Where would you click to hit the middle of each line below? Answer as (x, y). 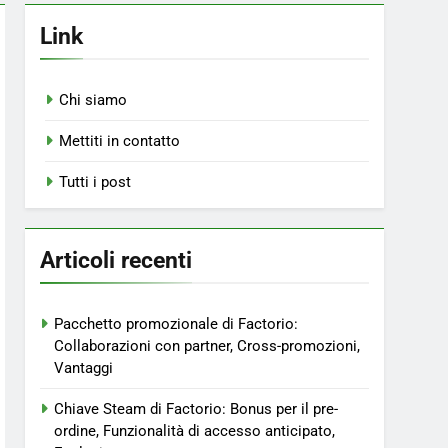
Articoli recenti (116, 260)
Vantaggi (84, 368)
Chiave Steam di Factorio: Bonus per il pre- (196, 409)
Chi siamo (93, 100)
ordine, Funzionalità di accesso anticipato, (195, 431)
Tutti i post (95, 182)
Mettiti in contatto (120, 141)
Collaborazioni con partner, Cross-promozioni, (207, 346)
